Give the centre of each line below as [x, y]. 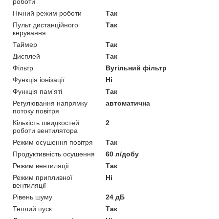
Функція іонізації [39, 79]
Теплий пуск [32, 208]
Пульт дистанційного [45, 25]
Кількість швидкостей [46, 122]
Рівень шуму [33, 197]
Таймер [25, 44]
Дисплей [26, 56]
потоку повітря [36, 111]
